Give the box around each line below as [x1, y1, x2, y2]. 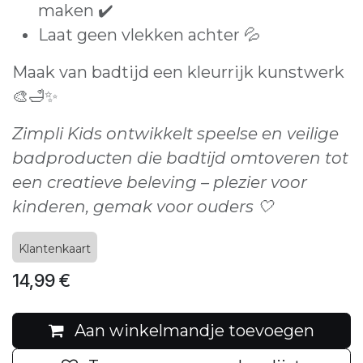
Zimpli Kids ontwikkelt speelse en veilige [12, 124, 339, 143]
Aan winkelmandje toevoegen [75, 321, 314, 340]
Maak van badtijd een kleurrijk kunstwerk [12, 62, 344, 82]
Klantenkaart [19, 241, 91, 256]
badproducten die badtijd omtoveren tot [12, 148, 348, 168]
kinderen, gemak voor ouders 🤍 [12, 197, 274, 216]
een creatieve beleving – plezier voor [12, 173, 307, 192]
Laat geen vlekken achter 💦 [38, 25, 260, 45]
